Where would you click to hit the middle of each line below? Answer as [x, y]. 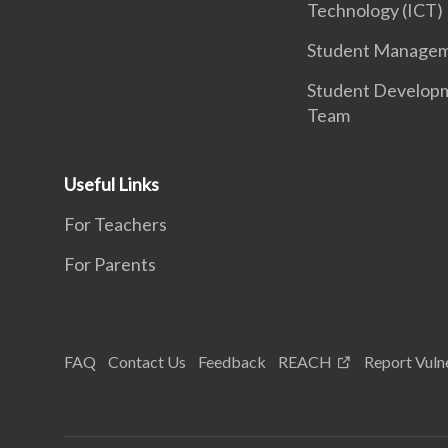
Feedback [232, 361]
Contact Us [147, 361]
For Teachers [115, 223]
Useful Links [111, 183]
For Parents [110, 263]
